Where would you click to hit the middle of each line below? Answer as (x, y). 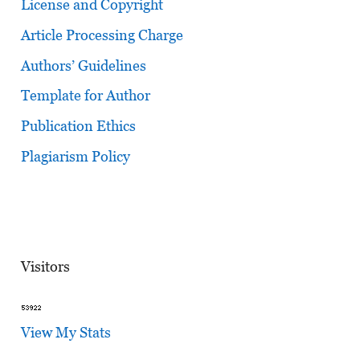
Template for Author (85, 96)
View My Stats (65, 332)
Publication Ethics (78, 126)
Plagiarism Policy (75, 157)
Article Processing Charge (102, 35)
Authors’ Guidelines (83, 65)
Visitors (45, 266)
